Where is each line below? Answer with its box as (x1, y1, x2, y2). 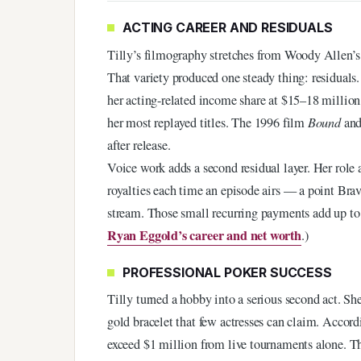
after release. (107, 135, 171, 154)
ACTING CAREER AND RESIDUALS (122, 19, 333, 36)
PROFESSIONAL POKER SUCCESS (122, 263, 332, 280)
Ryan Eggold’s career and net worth (107, 225, 301, 245)
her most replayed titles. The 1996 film (107, 113, 308, 131)
